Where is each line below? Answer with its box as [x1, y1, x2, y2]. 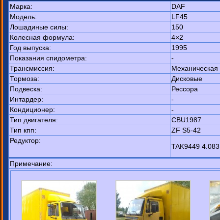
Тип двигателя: [10, 116, 58, 124]
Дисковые [171, 75, 202, 82]
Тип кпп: [10, 126, 36, 134]
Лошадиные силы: [10, 23, 68, 31]
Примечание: [10, 160, 53, 167]
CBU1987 [171, 116, 201, 124]
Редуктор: [10, 137, 41, 144]
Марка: [10, 2, 32, 10]
